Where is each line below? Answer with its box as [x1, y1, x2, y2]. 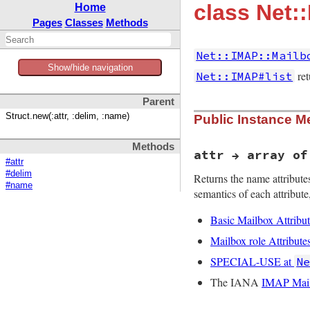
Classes [64, 17, 103, 28]
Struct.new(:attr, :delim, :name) [6, 111, 129, 122]
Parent [143, 96, 174, 108]
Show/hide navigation [47, 62, 133, 73]
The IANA [210, 275, 262, 290]
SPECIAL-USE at [210, 254, 294, 269]
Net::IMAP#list [196, 69, 293, 83]
